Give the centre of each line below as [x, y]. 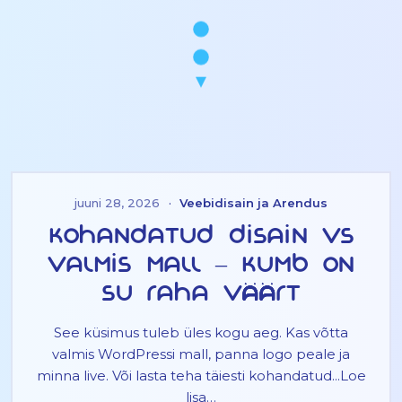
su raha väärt [201, 295]
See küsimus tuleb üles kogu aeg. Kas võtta [201, 333]
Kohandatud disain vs [201, 238]
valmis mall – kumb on [201, 267]
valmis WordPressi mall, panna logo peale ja [201, 354]
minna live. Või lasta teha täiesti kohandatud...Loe [201, 376]
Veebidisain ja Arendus [254, 202]
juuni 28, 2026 [117, 202]
